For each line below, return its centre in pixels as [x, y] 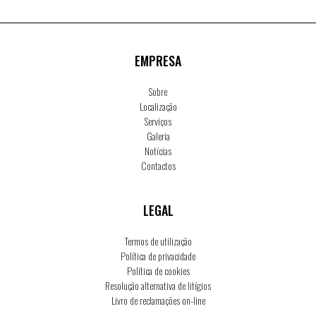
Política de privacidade [158, 256]
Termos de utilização [158, 241]
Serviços [158, 121]
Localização [158, 107]
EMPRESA [158, 61]
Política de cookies [158, 271]
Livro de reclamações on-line [158, 300]
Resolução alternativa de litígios [158, 286]
